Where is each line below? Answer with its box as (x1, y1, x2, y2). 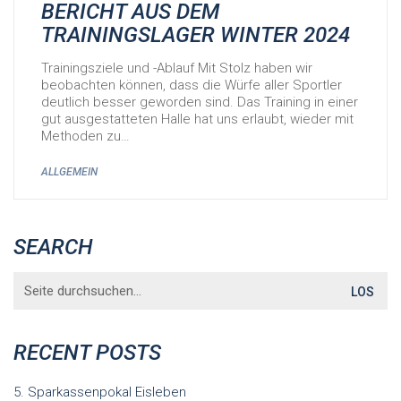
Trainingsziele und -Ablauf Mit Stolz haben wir (41, 60, 312, 77)
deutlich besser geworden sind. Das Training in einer (41, 94, 358, 111)
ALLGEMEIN (41, 166, 98, 179)
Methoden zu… (41, 128, 130, 145)
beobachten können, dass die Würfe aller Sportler (41, 77, 342, 94)
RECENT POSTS (13, 340, 161, 366)
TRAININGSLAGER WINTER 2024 (41, 22, 350, 48)
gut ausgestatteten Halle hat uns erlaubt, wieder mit (41, 111, 354, 128)
